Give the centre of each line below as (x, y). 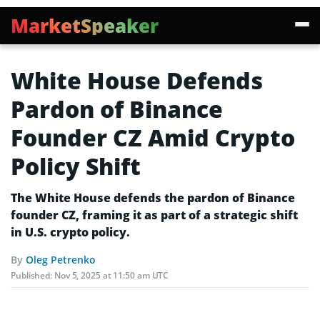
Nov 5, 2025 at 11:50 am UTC (111, 275)
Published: (32, 275)
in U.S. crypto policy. (70, 232)
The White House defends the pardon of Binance (153, 198)
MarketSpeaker (85, 26)
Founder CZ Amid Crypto (153, 137)
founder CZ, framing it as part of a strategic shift (154, 215)
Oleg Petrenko (61, 260)
